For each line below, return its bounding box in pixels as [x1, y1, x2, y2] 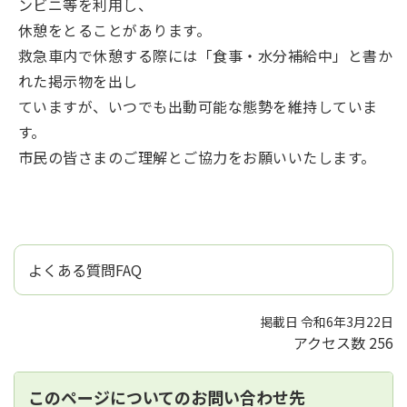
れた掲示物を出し [18, 70, 138, 92]
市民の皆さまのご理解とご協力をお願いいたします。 [18, 146, 376, 168]
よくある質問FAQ [28, 259, 142, 281]
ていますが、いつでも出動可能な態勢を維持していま [18, 95, 378, 117]
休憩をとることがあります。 [18, 19, 212, 41]
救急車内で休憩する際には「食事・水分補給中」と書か [18, 45, 393, 66]
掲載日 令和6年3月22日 [260, 313, 393, 331]
